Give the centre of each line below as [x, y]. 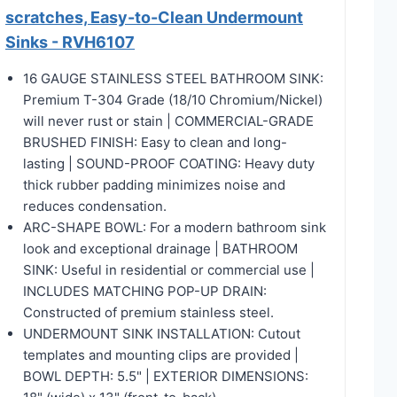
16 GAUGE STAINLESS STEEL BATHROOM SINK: [173, 78]
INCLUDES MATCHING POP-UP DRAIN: [145, 291]
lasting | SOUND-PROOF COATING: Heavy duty [169, 163]
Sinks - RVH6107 [70, 42]
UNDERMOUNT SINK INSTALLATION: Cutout [162, 333]
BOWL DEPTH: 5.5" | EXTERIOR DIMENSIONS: [166, 376]
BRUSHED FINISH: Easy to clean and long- [155, 142]
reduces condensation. [95, 206]
